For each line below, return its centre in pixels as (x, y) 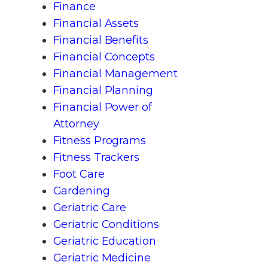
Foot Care (79, 174)
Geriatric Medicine (102, 258)
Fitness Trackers (96, 157)
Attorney (76, 124)
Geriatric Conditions (106, 224)
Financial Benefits (100, 40)
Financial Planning (103, 90)
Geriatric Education (104, 241)
